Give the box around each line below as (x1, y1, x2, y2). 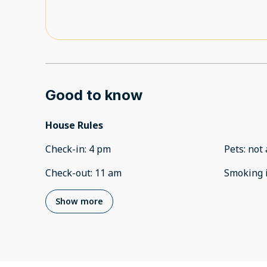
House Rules (45, 119, 103, 132)
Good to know (45, 86, 142, 104)
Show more (55, 195, 103, 207)
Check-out (45, 166, 91, 180)
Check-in (45, 142, 85, 156)
